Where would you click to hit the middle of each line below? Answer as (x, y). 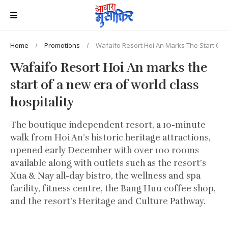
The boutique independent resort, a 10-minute (108, 125)
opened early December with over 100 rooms (105, 150)
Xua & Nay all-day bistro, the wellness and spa (105, 176)
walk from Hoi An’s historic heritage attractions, (110, 137)
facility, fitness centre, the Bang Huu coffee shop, (113, 188)
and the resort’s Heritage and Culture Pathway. (108, 201)
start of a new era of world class (105, 84)
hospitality (42, 102)
